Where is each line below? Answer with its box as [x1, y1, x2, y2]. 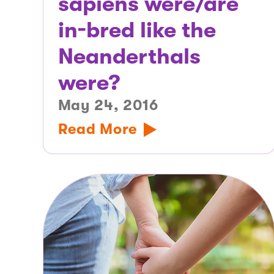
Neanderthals [57, 44, 201, 70]
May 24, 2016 [57, 97, 158, 114]
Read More [57, 120, 138, 138]
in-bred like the [57, 18, 216, 43]
